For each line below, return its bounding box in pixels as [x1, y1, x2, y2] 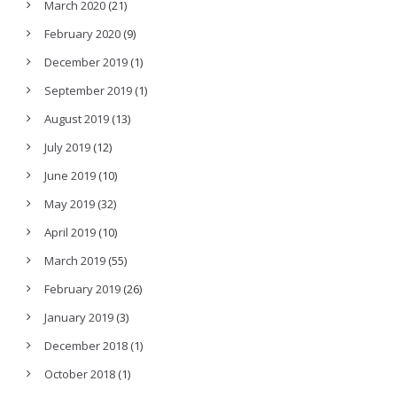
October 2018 [44, 366, 115, 383]
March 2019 [44, 253, 105, 269]
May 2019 [44, 196, 95, 213]
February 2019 [44, 281, 121, 298]
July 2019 [44, 139, 90, 156]
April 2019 [44, 224, 96, 241]
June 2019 [44, 167, 96, 184]
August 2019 [44, 111, 109, 128]
